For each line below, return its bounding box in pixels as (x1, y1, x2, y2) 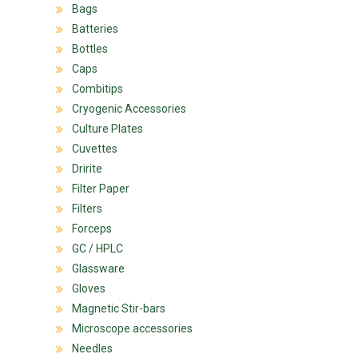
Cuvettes (72, 141, 117, 155)
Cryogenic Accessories (72, 101, 186, 115)
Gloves (72, 281, 105, 295)
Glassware (72, 261, 125, 275)
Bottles (72, 42, 108, 55)
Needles (72, 341, 113, 355)
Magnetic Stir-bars (72, 301, 165, 315)
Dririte (72, 161, 102, 175)
